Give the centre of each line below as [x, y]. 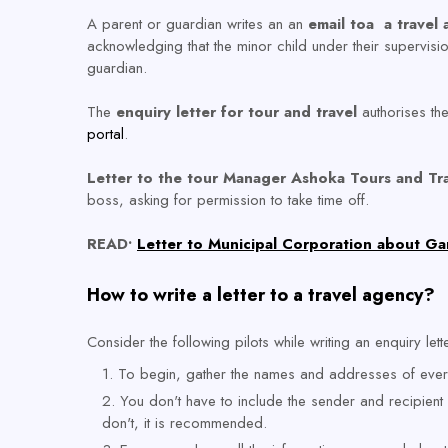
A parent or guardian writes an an [197, 24]
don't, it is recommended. [184, 423]
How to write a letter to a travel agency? [261, 295]
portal [105, 134]
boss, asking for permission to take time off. [228, 200]
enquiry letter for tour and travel [236, 112]
